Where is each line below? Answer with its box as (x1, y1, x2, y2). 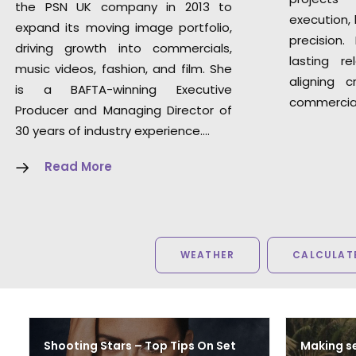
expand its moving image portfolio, (15, 19, 232, 36)
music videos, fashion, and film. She (15, 60, 232, 77)
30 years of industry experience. (15, 122, 203, 139)
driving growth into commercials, (15, 40, 232, 56)
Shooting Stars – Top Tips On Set (44, 338, 236, 354)
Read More (44, 158, 112, 175)
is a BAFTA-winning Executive (15, 81, 232, 98)
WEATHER (180, 248, 235, 261)
